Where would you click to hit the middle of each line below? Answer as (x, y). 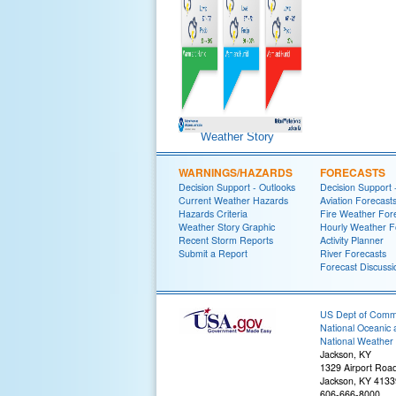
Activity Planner (352, 240)
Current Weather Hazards (233, 200)
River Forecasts (353, 253)
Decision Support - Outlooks (237, 187)
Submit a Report (213, 253)
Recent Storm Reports (226, 240)
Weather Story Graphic (227, 227)
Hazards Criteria (213, 213)
